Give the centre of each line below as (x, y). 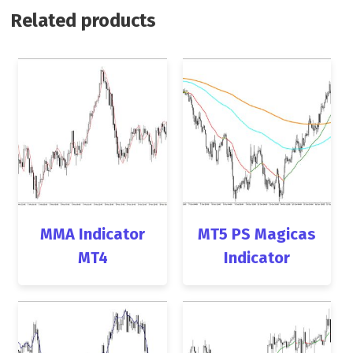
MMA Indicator (93, 234)
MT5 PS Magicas (256, 234)
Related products (84, 20)
